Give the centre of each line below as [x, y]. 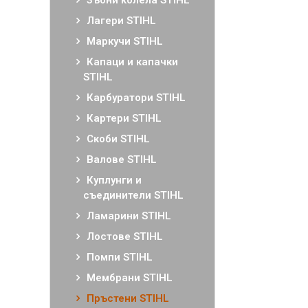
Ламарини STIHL [129, 216]
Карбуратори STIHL [136, 98]
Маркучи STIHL [125, 41]
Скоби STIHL [118, 139]
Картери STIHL [124, 118]
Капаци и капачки [132, 62]
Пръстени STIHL [128, 298]
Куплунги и [114, 180]
